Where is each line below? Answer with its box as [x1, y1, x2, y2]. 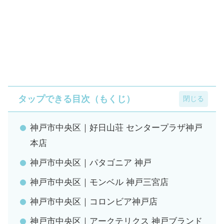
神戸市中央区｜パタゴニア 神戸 [30, 158, 151, 168]
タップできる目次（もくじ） [18, 94, 135, 104]
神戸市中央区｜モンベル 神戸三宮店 [30, 177, 168, 187]
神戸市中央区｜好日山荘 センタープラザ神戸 [30, 123, 202, 133]
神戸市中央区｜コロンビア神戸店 [30, 197, 157, 207]
